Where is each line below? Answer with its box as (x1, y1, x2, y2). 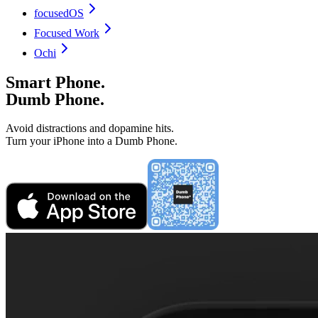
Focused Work (34, 27, 99, 39)
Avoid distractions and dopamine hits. (6, 121, 174, 134)
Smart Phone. (6, 72, 105, 92)
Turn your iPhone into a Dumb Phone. (6, 134, 177, 147)
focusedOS (34, 7, 84, 19)
